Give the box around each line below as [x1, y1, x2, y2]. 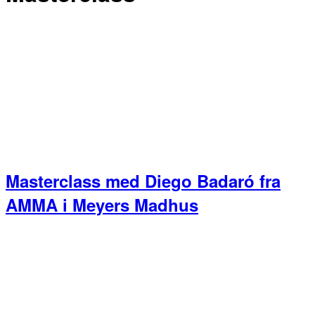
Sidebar [5, 253, 67, 278]
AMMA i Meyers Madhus [6, 192, 198, 217]
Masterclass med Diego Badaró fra [6, 168, 281, 193]
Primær [5, 229, 63, 254]
